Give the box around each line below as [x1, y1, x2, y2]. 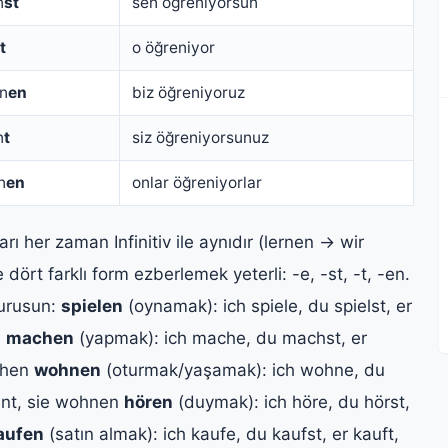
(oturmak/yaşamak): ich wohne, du [101, 359, 385, 380]
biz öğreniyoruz [132, 82, 245, 102]
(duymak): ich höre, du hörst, [173, 391, 410, 412]
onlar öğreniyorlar [132, 172, 262, 192]
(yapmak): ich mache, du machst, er [74, 327, 367, 348]
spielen [61, 295, 123, 316]
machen [6, 327, 74, 348]
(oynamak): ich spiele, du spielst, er [123, 295, 412, 316]
